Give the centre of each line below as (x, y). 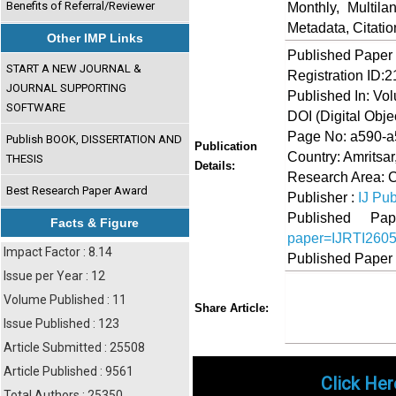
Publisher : (323, 197)
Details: (215, 166)
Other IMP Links (95, 38)
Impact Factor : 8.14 (58, 252)
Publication (226, 146)
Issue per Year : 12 (54, 276)
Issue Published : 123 (61, 324)
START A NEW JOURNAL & (74, 68)
